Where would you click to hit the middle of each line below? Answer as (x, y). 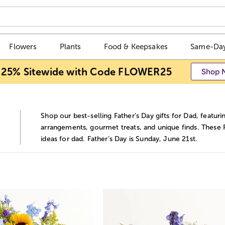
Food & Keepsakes (136, 47)
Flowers (23, 47)
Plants (70, 47)
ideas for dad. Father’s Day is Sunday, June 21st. (119, 139)
